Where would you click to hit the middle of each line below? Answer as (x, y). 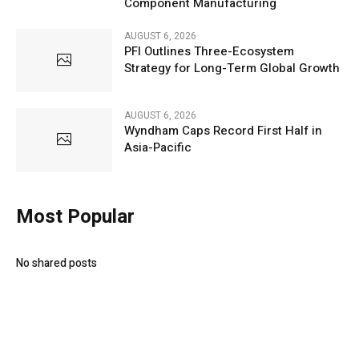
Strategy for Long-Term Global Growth (232, 69)
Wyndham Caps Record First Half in (223, 131)
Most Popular (75, 216)
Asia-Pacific (158, 148)
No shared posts (56, 263)
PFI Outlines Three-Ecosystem (209, 52)
